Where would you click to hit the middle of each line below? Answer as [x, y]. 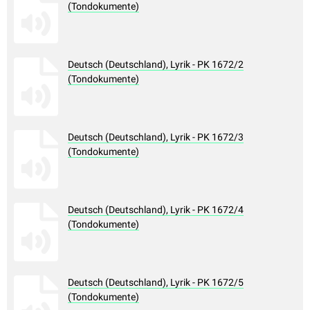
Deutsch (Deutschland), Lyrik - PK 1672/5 [156, 283]
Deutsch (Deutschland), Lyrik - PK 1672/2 [156, 65]
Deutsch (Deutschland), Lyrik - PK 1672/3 [156, 137]
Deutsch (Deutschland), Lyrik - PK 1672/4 [156, 210]
